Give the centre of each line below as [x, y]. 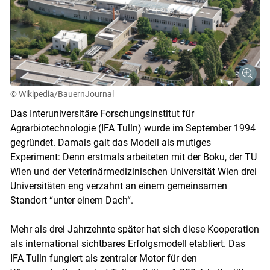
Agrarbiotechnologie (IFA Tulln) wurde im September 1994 [133, 128]
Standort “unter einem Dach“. [71, 200]
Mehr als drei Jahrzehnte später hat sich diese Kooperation [134, 229]
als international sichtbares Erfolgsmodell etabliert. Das [127, 243]
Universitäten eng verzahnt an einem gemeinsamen [118, 186]
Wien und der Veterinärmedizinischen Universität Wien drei [133, 171]
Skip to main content [134, 229]
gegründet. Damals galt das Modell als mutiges [110, 142]
